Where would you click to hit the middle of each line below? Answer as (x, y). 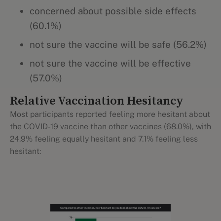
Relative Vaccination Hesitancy (97, 101)
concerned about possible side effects (113, 11)
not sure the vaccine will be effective (110, 63)
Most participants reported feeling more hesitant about (110, 114)
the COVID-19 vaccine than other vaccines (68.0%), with (110, 127)
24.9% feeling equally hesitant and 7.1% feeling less (104, 139)
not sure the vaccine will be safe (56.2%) (118, 44)
